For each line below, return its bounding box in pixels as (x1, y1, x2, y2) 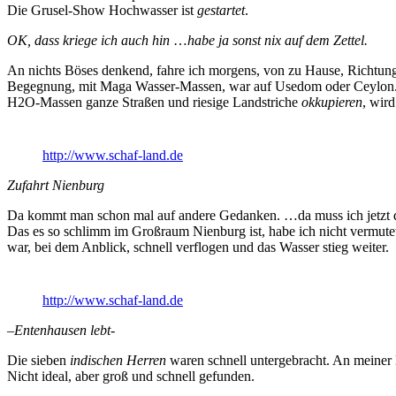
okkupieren (301, 95, 362, 110)
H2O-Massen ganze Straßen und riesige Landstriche (7, 95, 301, 110)
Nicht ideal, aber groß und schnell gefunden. (7, 369, 255, 385)
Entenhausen (14, 323, 87, 339)
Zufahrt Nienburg (7, 178, 104, 194)
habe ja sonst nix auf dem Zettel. (187, 33, 368, 49)
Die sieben (7, 353, 70, 369)
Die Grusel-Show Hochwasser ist (7, 3, 197, 19)
